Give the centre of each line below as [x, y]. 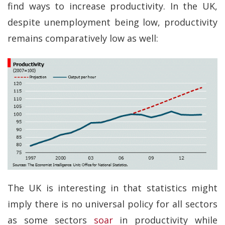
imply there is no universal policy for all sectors [113, 204]
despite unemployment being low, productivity [113, 22]
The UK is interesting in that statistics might [113, 188]
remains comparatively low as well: [83, 38]
